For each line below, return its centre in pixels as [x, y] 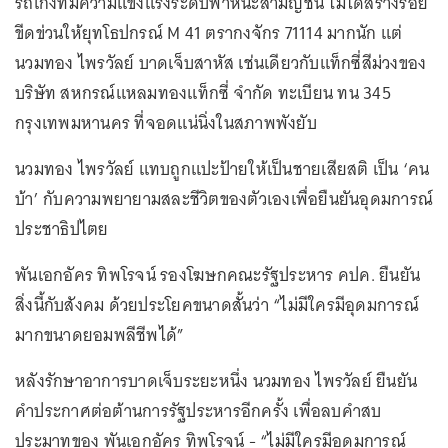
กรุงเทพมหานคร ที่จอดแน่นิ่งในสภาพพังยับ [166, 123]
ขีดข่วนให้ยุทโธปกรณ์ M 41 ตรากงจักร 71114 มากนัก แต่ [208, 33]
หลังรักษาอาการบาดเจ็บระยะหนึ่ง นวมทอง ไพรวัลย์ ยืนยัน [216, 381]
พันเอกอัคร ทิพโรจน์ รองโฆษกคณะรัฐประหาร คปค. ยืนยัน [217, 275]
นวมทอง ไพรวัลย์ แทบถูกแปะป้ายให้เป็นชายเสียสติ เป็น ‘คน [222, 169]
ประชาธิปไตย [64, 229]
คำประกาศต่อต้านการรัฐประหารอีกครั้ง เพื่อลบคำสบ [198, 411]
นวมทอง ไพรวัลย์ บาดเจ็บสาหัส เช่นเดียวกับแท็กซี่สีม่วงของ [221, 63]
